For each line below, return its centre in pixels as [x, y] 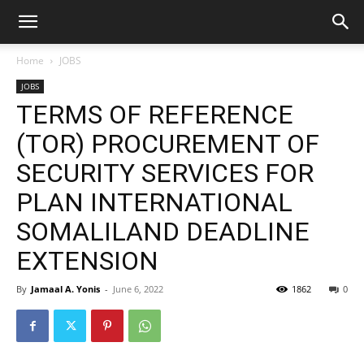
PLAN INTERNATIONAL [154, 202]
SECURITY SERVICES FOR [165, 173]
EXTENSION [87, 261]
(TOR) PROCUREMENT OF [168, 144]
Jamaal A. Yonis [65, 289]
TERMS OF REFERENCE [155, 115]
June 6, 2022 [138, 289]
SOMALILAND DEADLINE [163, 232]
